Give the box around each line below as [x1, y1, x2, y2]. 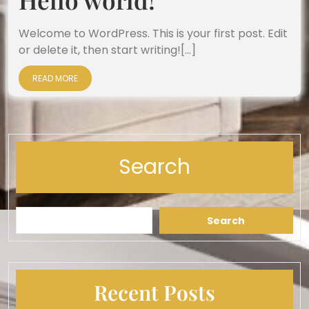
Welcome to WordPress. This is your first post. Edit [19, 26, 288, 41]
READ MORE [32, 72, 78, 84]
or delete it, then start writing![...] [19, 42, 196, 58]
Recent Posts [94, 279, 215, 306]
